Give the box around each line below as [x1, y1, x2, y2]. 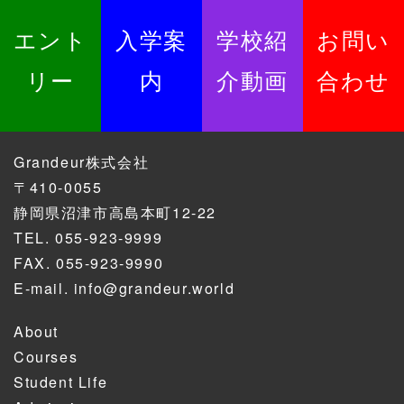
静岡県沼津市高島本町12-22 [14, 201, 216, 223]
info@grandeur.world [73, 277, 235, 298]
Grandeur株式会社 [14, 151, 150, 172]
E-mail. [14, 277, 74, 298]
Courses [14, 345, 78, 367]
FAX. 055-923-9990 [14, 252, 164, 273]
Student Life [14, 371, 108, 392]
